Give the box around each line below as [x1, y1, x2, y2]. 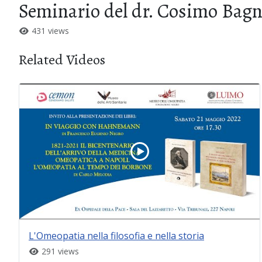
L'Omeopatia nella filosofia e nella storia [29, 229, 204, 242]
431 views [29, 25, 69, 37]
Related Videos [19, 50, 105, 70]
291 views [39, 245, 79, 257]
